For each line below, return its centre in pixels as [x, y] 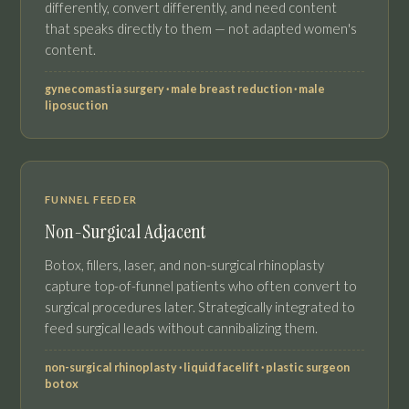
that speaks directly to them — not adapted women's [201, 29]
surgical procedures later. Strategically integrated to [200, 307]
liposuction [76, 106]
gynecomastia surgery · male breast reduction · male [185, 89]
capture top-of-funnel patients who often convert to [201, 286]
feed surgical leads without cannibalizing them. [181, 328]
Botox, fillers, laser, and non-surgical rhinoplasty [184, 265]
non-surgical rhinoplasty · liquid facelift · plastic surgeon [197, 368]
